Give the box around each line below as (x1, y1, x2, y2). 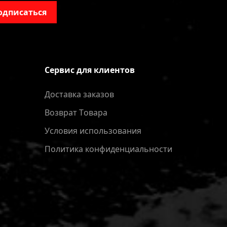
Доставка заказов (45, 89, 114, 100)
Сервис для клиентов (45, 64, 135, 75)
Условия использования (45, 125, 141, 136)
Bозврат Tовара (45, 107, 107, 118)
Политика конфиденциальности (45, 143, 172, 155)
